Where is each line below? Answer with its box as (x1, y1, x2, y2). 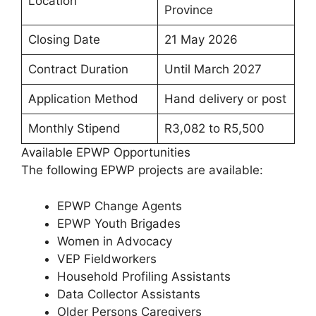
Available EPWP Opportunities (21, 145, 190, 160)
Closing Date (28, 32, 100, 47)
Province (164, 3, 213, 18)
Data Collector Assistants (57, 286, 200, 301)
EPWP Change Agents (57, 198, 182, 213)
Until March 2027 (164, 62, 262, 77)
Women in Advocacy (57, 233, 172, 248)
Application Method (28, 92, 138, 107)
